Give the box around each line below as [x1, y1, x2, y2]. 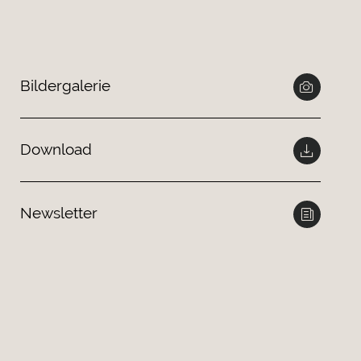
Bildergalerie [20, 77, 111, 94]
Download [20, 140, 93, 158]
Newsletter [20, 204, 98, 222]
